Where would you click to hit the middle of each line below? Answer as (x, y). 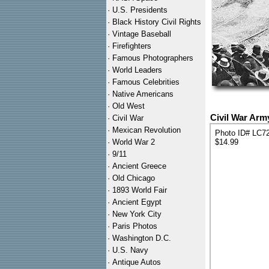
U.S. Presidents (140, 10)
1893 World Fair (140, 190)
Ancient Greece (139, 166)
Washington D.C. (142, 238)
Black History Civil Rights (157, 22)
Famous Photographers (153, 58)
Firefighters (132, 46)
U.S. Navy (130, 250)
